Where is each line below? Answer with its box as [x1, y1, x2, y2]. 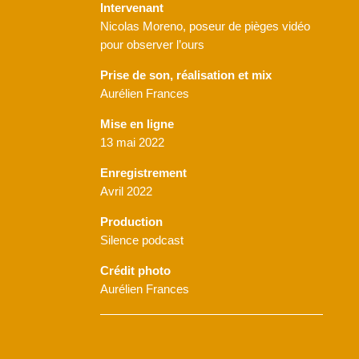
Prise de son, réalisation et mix [99, 68, 272, 82]
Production [99, 215, 163, 228]
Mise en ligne [99, 117, 174, 131]
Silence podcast [99, 233, 184, 247]
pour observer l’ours [99, 38, 204, 51]
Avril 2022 [99, 184, 152, 198]
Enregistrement [99, 166, 187, 179]
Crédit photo [99, 264, 171, 277]
